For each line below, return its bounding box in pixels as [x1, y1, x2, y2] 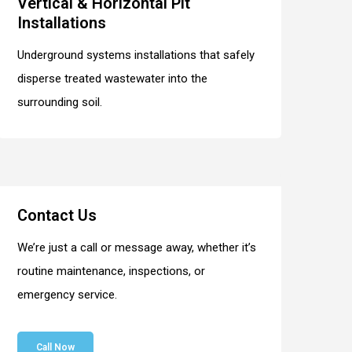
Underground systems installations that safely [16, 47, 255, 62]
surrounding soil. [16, 94, 102, 109]
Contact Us [16, 205, 97, 225]
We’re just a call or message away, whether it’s [16, 240, 256, 255]
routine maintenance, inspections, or [16, 263, 205, 278]
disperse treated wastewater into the [16, 71, 207, 86]
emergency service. [16, 287, 117, 302]
